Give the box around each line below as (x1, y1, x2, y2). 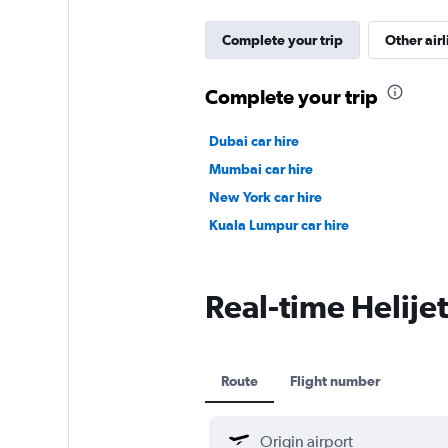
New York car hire (208, 188, 322, 205)
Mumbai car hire (208, 160, 313, 177)
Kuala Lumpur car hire (208, 216, 349, 233)
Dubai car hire (208, 132, 299, 149)
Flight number (289, 372, 380, 389)
